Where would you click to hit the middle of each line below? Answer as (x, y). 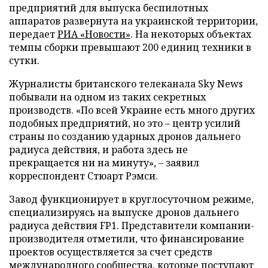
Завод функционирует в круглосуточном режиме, (131, 199)
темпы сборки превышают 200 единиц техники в (130, 47)
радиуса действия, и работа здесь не (98, 149)
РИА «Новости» (94, 34)
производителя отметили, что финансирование (127, 238)
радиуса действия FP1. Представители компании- (132, 225)
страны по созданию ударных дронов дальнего (125, 136)
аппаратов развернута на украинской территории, (133, 21)
